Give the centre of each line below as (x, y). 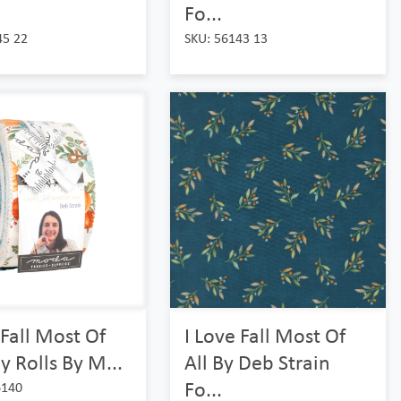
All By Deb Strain (257, 363)
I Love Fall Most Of (264, 336)
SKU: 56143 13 (226, 38)
